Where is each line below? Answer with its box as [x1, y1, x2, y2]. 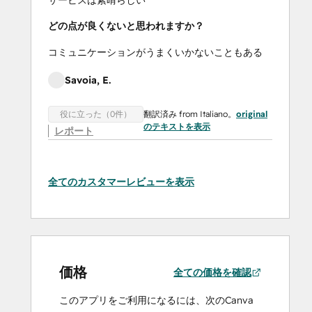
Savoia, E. [65, 73, 111, 86]
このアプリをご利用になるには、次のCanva [59, 294, 253, 307]
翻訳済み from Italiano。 [143, 108, 236, 119]
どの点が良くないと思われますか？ [48, 19, 204, 32]
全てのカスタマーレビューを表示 [48, 175, 194, 189]
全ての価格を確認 [173, 266, 251, 279]
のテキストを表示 [143, 120, 210, 132]
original [236, 108, 267, 119]
